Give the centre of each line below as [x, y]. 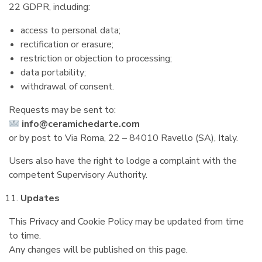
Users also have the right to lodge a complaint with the [123, 161]
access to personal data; [70, 30]
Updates [40, 198]
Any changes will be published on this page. [98, 250]
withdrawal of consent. [67, 87]
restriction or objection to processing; [96, 58]
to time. [25, 236]
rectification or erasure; [67, 44]
